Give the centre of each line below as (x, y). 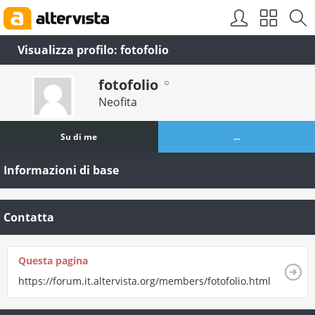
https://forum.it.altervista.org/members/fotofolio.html (144, 281)
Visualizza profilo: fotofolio (93, 50)
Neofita (118, 102)
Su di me (79, 137)
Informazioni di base (61, 171)
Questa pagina (53, 261)
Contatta (29, 217)
